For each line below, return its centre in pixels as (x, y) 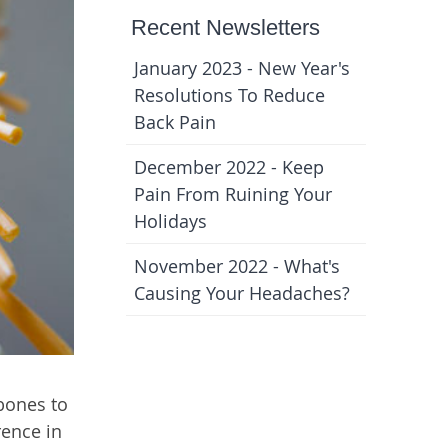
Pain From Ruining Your (233, 194)
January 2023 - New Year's (242, 68)
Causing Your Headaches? (242, 293)
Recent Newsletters (225, 27)
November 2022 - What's (237, 266)
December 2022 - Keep (229, 167)
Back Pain (175, 122)
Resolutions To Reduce (229, 95)
